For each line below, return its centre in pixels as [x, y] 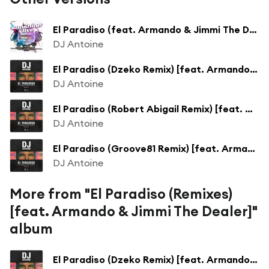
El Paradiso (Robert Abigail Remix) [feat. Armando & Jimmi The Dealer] [249, 108]
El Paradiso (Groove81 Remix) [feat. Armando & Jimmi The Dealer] [251, 148]
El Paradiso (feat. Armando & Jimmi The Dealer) [253, 29]
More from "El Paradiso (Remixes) [121, 193]
